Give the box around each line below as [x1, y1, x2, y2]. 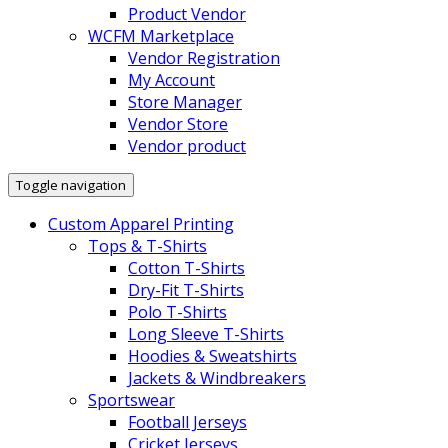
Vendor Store [128, 112, 228, 135]
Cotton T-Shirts [128, 256, 245, 279]
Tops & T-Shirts [88, 234, 207, 257]
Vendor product [128, 134, 246, 157]
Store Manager [128, 90, 242, 113]
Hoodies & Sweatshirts [128, 344, 297, 367]
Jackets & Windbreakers [128, 366, 306, 389]
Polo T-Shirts [128, 300, 227, 323]
